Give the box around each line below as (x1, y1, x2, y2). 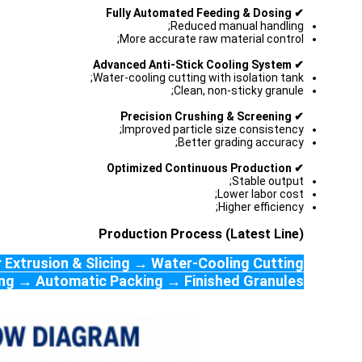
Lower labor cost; (217, 187, 304, 200)
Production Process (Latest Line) (99, 226, 304, 242)
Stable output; (232, 175, 304, 187)
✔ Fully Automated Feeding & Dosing (292, 6, 304, 19)
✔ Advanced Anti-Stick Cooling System (292, 58, 304, 71)
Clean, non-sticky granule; (174, 84, 304, 97)
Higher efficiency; (218, 200, 304, 213)
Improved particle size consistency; (122, 123, 304, 136)
